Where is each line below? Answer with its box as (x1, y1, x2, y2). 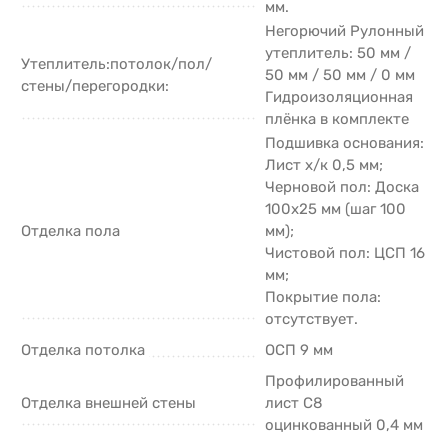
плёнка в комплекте (265, 109, 409, 128)
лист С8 (265, 393, 323, 412)
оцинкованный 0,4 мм (265, 415, 423, 434)
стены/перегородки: (21, 76, 169, 95)
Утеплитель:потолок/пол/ (21, 54, 212, 73)
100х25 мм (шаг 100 (265, 199, 406, 218)
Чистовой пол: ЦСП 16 (265, 243, 425, 262)
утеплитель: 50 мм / (265, 43, 411, 62)
